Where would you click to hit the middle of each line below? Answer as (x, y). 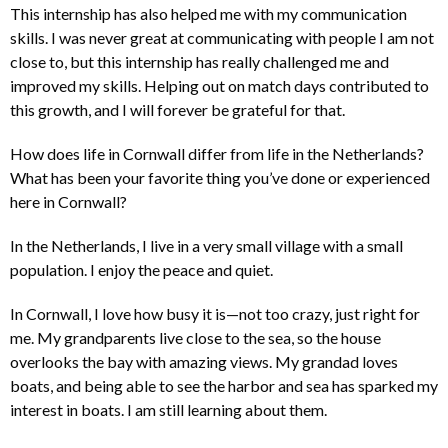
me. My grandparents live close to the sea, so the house (195, 338)
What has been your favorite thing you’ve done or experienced (220, 178)
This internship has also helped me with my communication (208, 14)
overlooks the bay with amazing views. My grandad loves (204, 362)
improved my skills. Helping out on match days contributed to (219, 86)
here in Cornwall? (68, 202)
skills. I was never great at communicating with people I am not (222, 38)
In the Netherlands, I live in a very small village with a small (206, 246)
